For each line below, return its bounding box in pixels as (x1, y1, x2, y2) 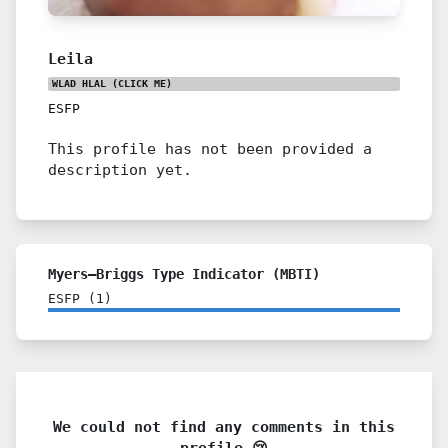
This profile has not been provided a (48, 140, 372, 157)
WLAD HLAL (52, 78, 106, 89)
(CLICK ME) (106, 78, 172, 89)
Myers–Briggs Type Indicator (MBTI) (48, 266, 320, 282)
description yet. (48, 161, 192, 178)
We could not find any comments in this (53, 418, 395, 435)
